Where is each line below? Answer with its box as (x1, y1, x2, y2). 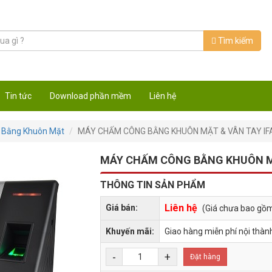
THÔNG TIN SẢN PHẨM (100, 179, 206, 191)
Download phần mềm (50, 91, 132, 101)
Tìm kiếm (216, 36, 254, 46)
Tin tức (5, 91, 32, 101)
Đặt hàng (190, 253, 221, 261)
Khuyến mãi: (106, 226, 155, 236)
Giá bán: (106, 203, 138, 212)
